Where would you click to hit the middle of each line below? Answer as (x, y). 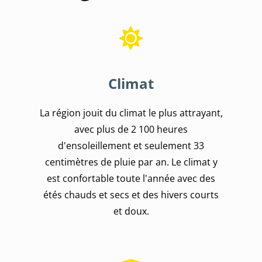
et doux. (131, 211)
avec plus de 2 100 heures (131, 129)
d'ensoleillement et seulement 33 (131, 145)
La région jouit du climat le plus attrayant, (131, 113)
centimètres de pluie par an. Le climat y (131, 162)
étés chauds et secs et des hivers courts (131, 194)
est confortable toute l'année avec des (131, 178)
